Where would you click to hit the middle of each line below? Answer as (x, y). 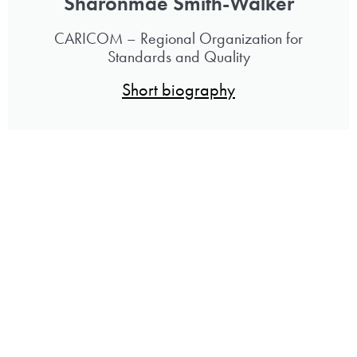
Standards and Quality (178, 56)
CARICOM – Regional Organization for (178, 38)
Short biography (178, 89)
